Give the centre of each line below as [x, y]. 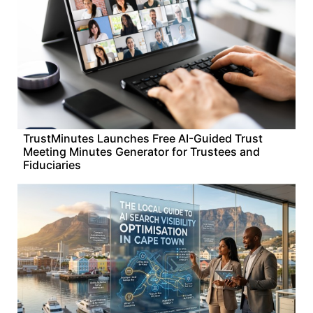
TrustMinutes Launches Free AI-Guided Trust [143, 138]
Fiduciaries [52, 165]
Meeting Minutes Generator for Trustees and [141, 152]
